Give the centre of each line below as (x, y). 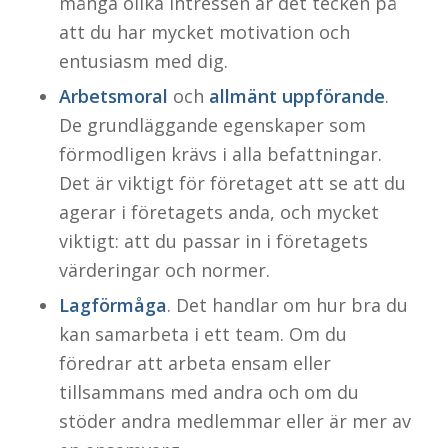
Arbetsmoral (113, 95)
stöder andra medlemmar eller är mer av (234, 420)
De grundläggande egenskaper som (212, 124)
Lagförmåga (112, 304)
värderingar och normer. (164, 269)
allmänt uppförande (296, 95)
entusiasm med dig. (143, 60)
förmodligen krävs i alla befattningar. (220, 153)
